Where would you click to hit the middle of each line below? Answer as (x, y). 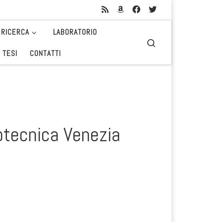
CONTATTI (46, 53)
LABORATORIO (75, 32)
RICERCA (15, 32)
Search (166, 42)
